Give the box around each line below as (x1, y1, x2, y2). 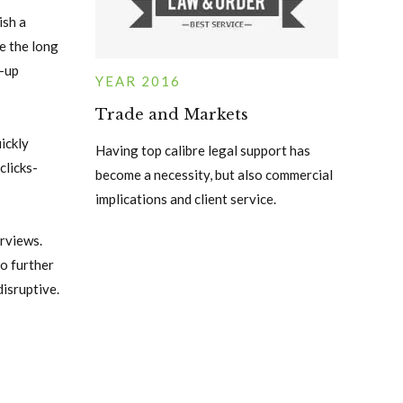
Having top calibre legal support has (95, 141, 310, 158)
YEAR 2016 (95, 72, 181, 89)
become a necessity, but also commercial (95, 166, 333, 183)
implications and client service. (95, 190, 276, 207)
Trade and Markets (95, 104, 248, 123)
